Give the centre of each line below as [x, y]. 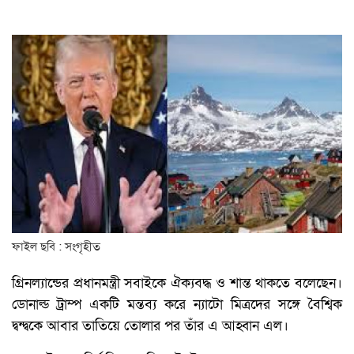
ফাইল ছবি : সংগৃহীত [56, 247]
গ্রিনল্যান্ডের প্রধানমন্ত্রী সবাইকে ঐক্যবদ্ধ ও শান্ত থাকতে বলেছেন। [177, 284]
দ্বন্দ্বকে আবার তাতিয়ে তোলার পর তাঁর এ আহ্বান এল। [150, 326]
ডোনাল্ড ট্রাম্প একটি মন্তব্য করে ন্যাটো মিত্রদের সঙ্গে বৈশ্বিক [177, 305]
